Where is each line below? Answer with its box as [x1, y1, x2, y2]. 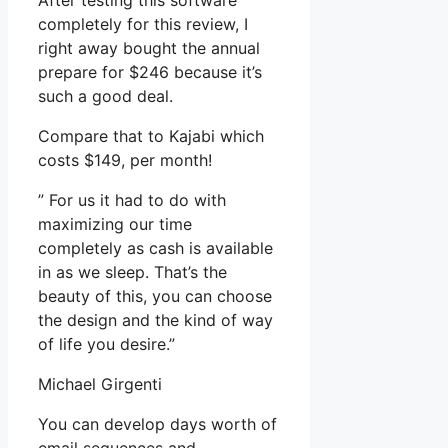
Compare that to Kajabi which [38, 126, 264, 147]
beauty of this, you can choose [38, 286, 272, 307]
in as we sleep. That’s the [38, 262, 227, 283]
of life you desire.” [38, 334, 175, 355]
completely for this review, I [38, 14, 248, 35]
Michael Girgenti [38, 374, 162, 395]
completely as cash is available [38, 238, 273, 259]
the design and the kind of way [38, 310, 273, 331]
